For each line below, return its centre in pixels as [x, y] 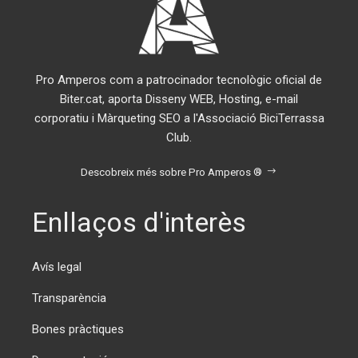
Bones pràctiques [78, 330]
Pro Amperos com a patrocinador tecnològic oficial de [179, 80]
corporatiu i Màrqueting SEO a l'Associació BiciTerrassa [179, 119]
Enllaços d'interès [139, 223]
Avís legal [57, 267]
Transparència [69, 298]
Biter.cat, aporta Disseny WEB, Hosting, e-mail [179, 99]
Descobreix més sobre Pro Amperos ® [171, 172]
